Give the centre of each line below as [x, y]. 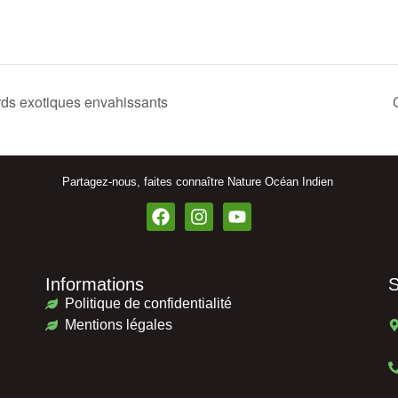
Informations [94, 285]
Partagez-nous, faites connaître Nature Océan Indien [199, 181]
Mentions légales [119, 325]
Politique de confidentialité [149, 304]
